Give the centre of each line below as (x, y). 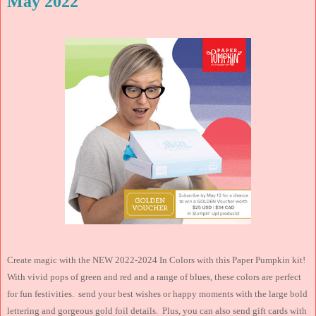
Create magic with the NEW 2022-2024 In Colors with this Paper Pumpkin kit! (157, 260)
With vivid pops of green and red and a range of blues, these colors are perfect (154, 276)
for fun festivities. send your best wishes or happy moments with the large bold (157, 293)
